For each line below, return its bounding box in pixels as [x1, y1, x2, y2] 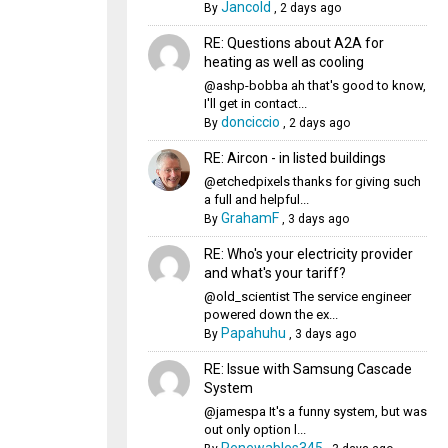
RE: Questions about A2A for [203, 35, 384, 51]
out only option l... [203, 422, 306, 437]
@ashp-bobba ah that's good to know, [203, 78, 426, 93]
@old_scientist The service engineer [203, 289, 411, 304]
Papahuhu [220, 325, 286, 341]
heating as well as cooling [203, 54, 364, 70]
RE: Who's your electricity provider [203, 246, 413, 262]
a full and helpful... [203, 192, 309, 207]
